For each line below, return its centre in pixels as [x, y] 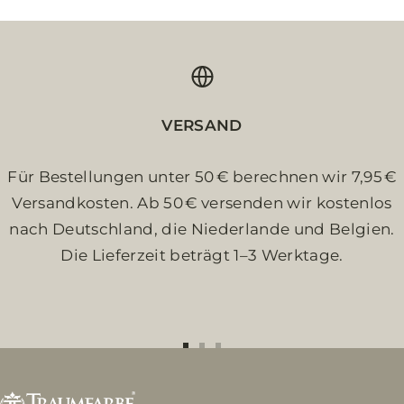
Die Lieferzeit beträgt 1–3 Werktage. [202, 256]
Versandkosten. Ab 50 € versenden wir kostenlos [202, 203]
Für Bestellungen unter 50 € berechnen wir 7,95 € [202, 177]
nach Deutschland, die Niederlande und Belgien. [202, 230]
